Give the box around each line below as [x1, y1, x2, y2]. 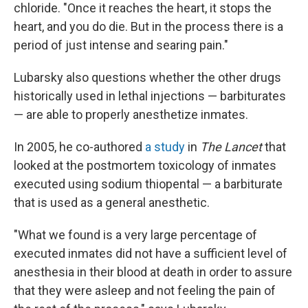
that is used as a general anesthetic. [14, 195, 210, 210]
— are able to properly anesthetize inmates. [14, 107, 248, 122]
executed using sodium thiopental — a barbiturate [14, 176, 283, 191]
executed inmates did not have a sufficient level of [14, 245, 287, 261]
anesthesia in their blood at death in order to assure [14, 264, 292, 279]
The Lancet [200, 139, 262, 154]
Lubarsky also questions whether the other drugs [14, 69, 281, 85]
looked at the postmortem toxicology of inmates [14, 157, 276, 173]
